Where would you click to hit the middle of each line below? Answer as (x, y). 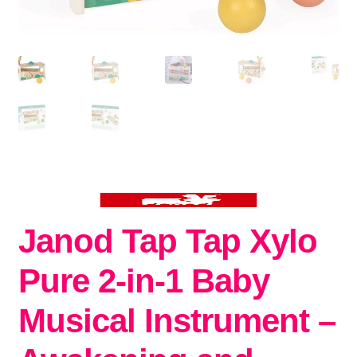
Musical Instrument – (177, 321)
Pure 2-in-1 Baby (143, 281)
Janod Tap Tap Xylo (167, 241)
